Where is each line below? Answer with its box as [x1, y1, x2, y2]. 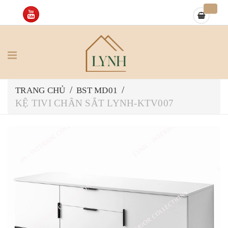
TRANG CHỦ [15, 85, 66, 95]
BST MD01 [76, 85, 118, 95]
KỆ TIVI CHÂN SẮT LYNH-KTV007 [15, 98, 174, 108]
